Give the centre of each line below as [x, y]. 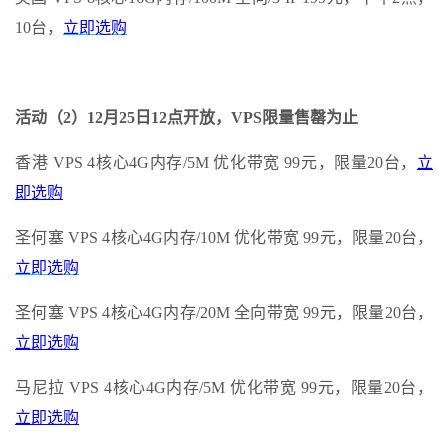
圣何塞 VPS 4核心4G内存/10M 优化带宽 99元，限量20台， [224, 237]
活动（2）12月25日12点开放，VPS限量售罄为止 [186, 117]
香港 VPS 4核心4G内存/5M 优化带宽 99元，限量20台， [216, 162]
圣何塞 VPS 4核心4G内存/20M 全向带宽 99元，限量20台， [224, 312]
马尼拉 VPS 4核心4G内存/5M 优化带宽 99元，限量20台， [224, 387]
